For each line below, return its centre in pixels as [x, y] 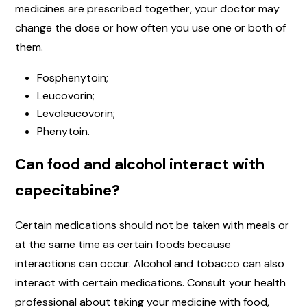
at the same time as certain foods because [123, 245]
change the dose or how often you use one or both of [150, 28]
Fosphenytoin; [73, 78]
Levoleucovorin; [76, 114]
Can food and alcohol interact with [140, 164]
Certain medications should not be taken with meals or [152, 225]
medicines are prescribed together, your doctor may [147, 9]
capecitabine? [67, 191]
